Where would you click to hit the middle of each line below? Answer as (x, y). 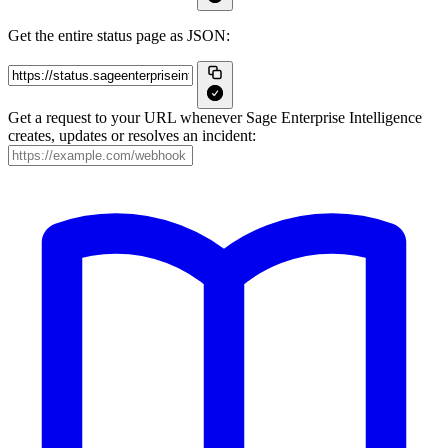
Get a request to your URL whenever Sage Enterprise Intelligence (215, 117)
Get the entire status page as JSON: (119, 35)
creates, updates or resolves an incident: (132, 135)
